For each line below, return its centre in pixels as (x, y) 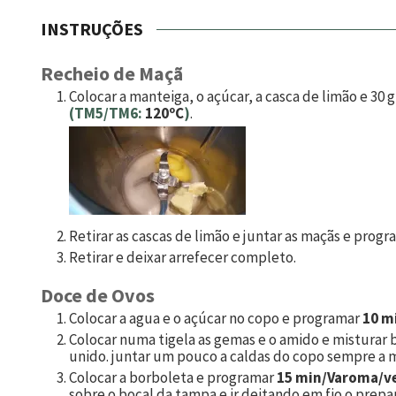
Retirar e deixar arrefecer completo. (183, 257)
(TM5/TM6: (107, 113)
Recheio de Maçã (112, 73)
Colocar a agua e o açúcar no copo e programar (216, 319)
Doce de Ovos (98, 296)
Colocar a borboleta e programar (173, 378)
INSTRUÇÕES (92, 29)
